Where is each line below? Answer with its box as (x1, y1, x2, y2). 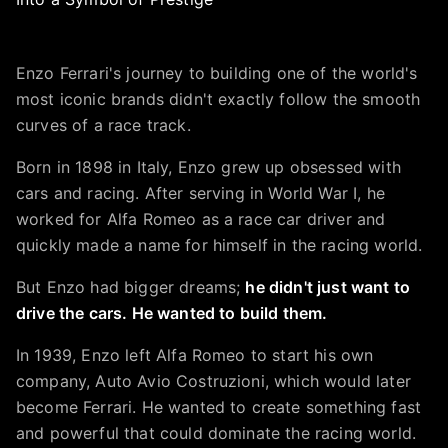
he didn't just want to (245, 277, 411, 297)
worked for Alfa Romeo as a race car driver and (16, 209, 386, 229)
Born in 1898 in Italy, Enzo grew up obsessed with (16, 157, 401, 177)
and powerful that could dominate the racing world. (16, 423, 417, 443)
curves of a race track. (16, 115, 191, 135)
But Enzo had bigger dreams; (16, 277, 246, 297)
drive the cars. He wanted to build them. (16, 303, 328, 323)
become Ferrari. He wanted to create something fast (16, 397, 422, 417)
